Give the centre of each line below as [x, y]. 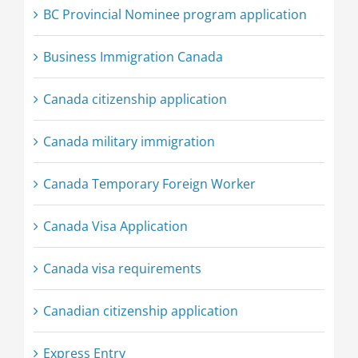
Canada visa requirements [122, 269]
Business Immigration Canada [133, 57]
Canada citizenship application [135, 99]
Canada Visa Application [115, 227]
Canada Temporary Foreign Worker [149, 184]
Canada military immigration [129, 142]
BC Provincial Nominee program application [175, 15]
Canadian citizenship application [140, 311]
